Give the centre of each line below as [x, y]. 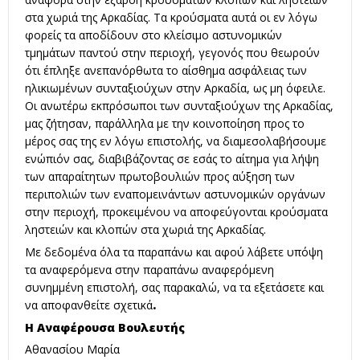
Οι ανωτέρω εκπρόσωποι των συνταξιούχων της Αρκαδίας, [179, 106]
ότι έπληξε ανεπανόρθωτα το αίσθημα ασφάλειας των [166, 71]
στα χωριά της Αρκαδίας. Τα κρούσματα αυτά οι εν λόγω [171, 18]
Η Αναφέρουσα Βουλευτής [105, 327]
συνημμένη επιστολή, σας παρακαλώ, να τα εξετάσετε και [174, 287]
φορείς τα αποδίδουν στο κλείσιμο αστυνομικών [153, 35]
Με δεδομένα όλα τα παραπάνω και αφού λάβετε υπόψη [174, 252]
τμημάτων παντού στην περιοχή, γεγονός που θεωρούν [172, 53]
